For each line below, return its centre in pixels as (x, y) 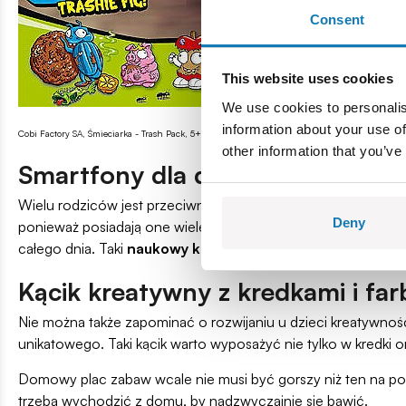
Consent (337, 19)
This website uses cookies (307, 79)
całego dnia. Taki (72, 249)
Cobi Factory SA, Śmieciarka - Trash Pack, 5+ (110, 134)
